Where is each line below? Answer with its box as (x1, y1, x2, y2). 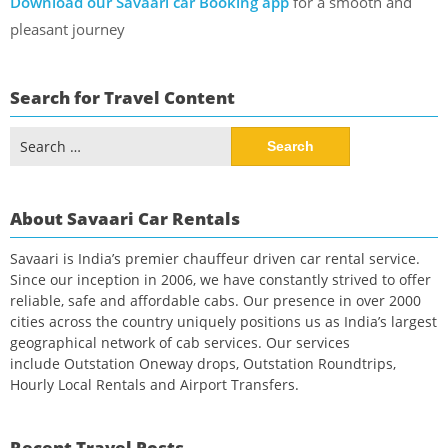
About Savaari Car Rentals (10, 207, 240, 230)
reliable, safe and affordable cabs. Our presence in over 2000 (10, 291, 421, 310)
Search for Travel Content (10, 86, 235, 109)
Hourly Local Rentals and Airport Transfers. (10, 375, 299, 394)
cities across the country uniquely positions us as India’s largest (10, 312, 437, 331)
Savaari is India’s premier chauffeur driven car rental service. (10, 249, 420, 268)
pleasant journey (10, 18, 125, 39)
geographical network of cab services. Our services (10, 333, 350, 352)
